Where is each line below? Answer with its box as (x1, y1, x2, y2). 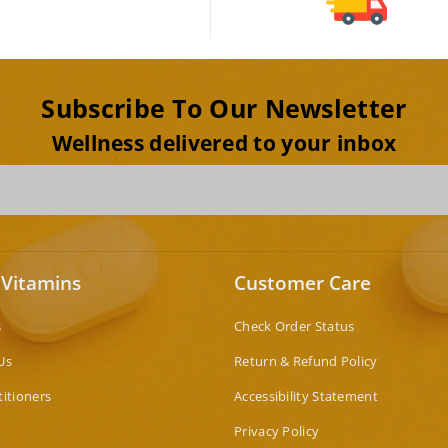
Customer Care (234, 269, 371, 296)
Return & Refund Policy (234, 351, 378, 370)
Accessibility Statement (234, 386, 378, 405)
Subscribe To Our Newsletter (41, 91, 407, 125)
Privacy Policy (234, 421, 320, 440)
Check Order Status (234, 316, 355, 335)
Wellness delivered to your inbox (51, 128, 397, 157)
